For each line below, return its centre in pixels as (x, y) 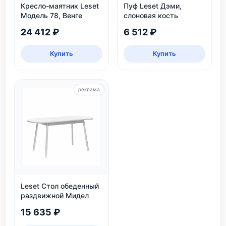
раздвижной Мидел (55, 195)
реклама (89, 89)
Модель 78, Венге (51, 15)
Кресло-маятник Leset (60, 6)
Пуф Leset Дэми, (153, 6)
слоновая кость (151, 15)
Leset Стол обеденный (60, 186)
